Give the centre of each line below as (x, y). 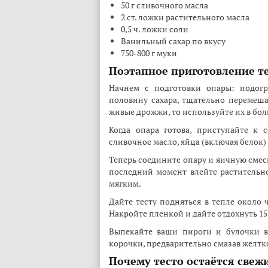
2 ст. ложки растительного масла (185, 17)
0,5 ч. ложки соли (155, 29)
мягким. (125, 183)
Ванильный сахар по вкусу (173, 41)
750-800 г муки (149, 53)
